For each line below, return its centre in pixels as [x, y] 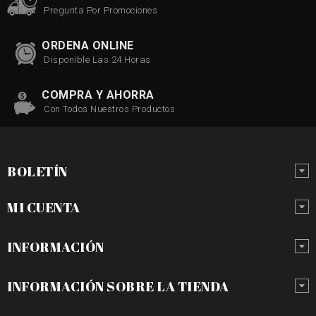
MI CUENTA [44, 207]
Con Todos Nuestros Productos [109, 109]
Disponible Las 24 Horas [97, 59]
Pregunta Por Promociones [101, 10]
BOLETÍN [37, 171]
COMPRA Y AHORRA [98, 95]
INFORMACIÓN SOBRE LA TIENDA [118, 286]
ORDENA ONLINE [88, 45]
